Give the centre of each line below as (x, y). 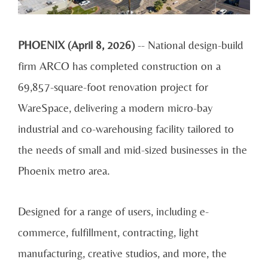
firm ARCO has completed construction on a (119, 66)
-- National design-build (189, 45)
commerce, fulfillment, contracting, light (108, 232)
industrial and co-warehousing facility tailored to (126, 128)
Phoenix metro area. (64, 170)
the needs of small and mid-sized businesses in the (133, 149)
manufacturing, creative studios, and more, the (122, 253)
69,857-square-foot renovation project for (113, 86)
